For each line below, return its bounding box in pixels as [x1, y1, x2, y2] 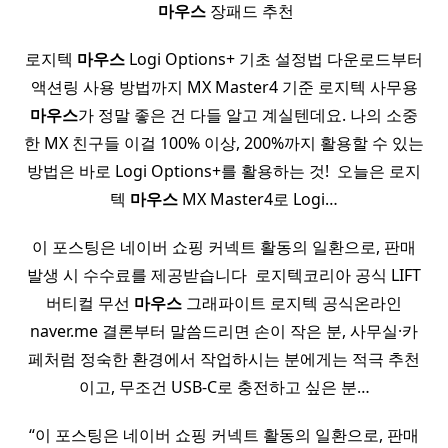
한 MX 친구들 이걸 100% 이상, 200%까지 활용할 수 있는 [24, 132, 424, 155]
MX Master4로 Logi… [178, 188, 338, 211]
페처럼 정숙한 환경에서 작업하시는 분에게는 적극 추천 [28, 348, 420, 371]
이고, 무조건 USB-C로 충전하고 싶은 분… [78, 376, 370, 399]
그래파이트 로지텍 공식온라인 [182, 292, 402, 315]
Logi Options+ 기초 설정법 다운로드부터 [125, 48, 423, 71]
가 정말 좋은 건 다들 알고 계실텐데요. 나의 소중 [78, 104, 418, 127]
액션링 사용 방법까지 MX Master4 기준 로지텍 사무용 [30, 76, 418, 99]
